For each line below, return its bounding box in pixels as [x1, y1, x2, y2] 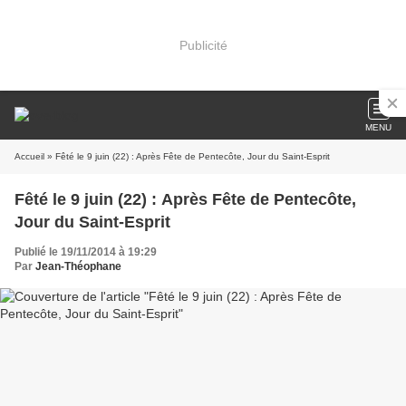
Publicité [179, 37, 227, 53]
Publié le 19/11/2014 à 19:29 [14, 246, 157, 258]
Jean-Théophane [35, 260, 121, 273]
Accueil [14, 151, 44, 161]
